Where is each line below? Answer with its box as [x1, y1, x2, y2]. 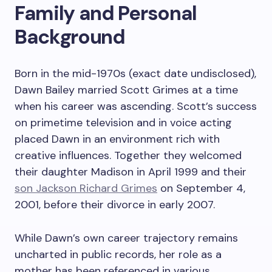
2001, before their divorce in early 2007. [15, 197, 215, 212]
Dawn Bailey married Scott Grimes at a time [15, 83, 238, 97]
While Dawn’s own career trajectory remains [15, 231, 238, 245]
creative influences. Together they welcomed [15, 148, 242, 163]
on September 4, [157, 181, 245, 195]
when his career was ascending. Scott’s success [15, 99, 257, 114]
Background [15, 24, 125, 50]
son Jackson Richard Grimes [15, 181, 157, 195]
